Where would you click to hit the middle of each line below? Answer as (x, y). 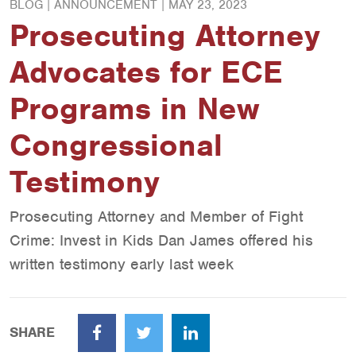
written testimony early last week (122, 264)
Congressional (116, 145)
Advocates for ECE (146, 72)
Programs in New (134, 109)
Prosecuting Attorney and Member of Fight (156, 217)
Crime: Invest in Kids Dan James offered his (161, 240)
